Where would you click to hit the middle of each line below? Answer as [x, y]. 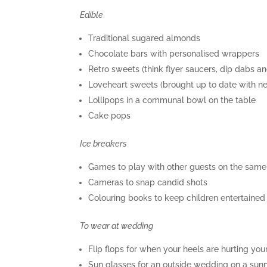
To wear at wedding [117, 226]
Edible [92, 15]
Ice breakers [104, 143]
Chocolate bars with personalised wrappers [174, 53]
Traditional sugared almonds [145, 38]
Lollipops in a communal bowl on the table [172, 100]
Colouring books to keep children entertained [177, 198]
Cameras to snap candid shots [148, 182]
